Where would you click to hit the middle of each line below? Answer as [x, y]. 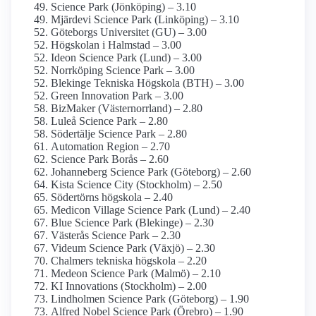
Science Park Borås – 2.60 [110, 159]
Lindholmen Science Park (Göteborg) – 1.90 [150, 299]
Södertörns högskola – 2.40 [112, 197]
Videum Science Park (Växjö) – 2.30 [133, 248]
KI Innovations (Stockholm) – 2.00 [129, 286]
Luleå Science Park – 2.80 [109, 121]
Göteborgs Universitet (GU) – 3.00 [129, 32]
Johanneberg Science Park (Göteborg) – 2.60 [151, 172]
